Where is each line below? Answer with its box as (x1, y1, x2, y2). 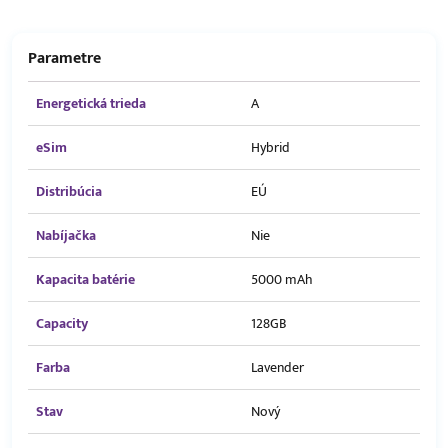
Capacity (36, 312, 88, 336)
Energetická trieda (36, 92, 146, 116)
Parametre (28, 45, 101, 73)
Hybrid (251, 136, 290, 160)
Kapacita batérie (36, 268, 135, 292)
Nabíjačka (36, 224, 96, 248)
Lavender (251, 356, 304, 380)
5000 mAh (251, 268, 313, 292)
